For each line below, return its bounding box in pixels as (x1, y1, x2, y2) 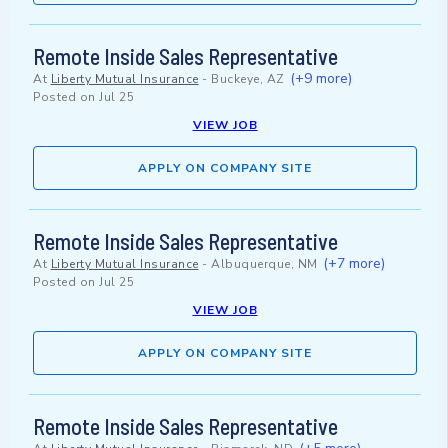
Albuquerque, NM (211, 256, 318, 273)
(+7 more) (323, 254, 385, 274)
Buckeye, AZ (211, 71, 285, 88)
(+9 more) (290, 69, 352, 89)
